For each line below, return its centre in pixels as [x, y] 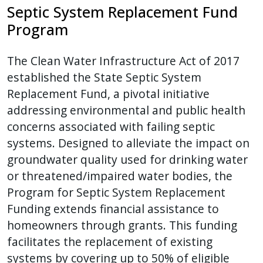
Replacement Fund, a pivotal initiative [108, 94]
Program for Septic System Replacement [116, 193]
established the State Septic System [104, 77]
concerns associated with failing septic [111, 127]
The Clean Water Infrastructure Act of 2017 [123, 61]
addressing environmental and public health [126, 110]
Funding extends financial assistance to [113, 209]
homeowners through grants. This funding [122, 225]
